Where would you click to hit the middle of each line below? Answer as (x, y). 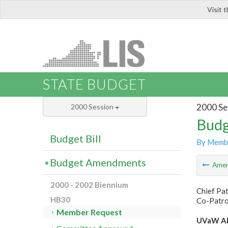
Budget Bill (76, 139)
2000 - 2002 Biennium (89, 185)
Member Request (90, 212)
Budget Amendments (98, 163)
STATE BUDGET (94, 84)
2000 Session (93, 107)
